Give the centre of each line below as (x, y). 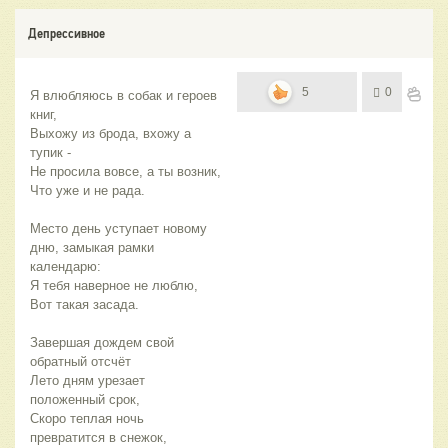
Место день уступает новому (118, 229)
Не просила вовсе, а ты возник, (125, 172)
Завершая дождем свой (102, 343)
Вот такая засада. (84, 305)
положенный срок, (85, 400)
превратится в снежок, (98, 438)
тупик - (50, 153)
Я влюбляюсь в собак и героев (123, 96)
